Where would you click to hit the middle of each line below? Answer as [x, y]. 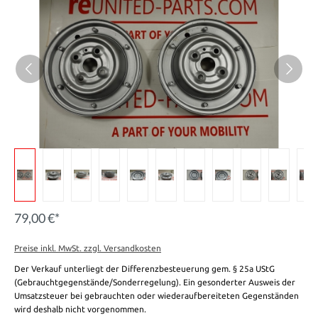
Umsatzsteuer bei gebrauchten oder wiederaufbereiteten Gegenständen [157, 296]
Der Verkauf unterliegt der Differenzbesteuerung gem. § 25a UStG [144, 269]
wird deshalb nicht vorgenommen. [80, 309]
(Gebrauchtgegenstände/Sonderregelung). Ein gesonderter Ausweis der [155, 283]
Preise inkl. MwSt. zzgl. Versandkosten [88, 248]
